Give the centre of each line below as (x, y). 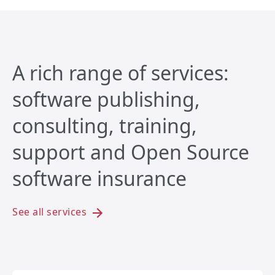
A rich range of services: (121, 73)
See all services (51, 212)
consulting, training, (105, 126)
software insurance (99, 179)
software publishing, (106, 99)
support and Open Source (131, 152)
